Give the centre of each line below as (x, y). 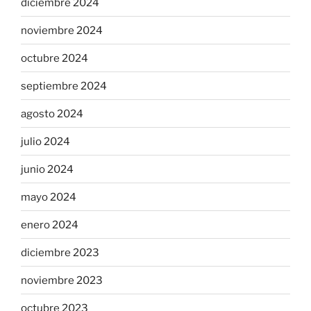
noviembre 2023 (62, 280)
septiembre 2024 (64, 86)
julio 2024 (45, 141)
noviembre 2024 (62, 30)
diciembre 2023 (60, 252)
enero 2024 (50, 225)
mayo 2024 (49, 197)
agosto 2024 (52, 114)
